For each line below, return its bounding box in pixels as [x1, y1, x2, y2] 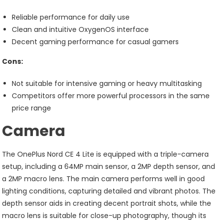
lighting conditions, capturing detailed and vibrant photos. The [2, 186, 216, 196]
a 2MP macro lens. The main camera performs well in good [2, 173, 205, 184]
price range [12, 103, 52, 113]
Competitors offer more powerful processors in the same [12, 90, 210, 101]
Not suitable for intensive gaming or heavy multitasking [12, 78, 202, 88]
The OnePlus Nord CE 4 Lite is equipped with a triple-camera [2, 149, 209, 159]
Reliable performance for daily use [12, 12, 130, 22]
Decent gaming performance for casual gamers [12, 36, 179, 47]
